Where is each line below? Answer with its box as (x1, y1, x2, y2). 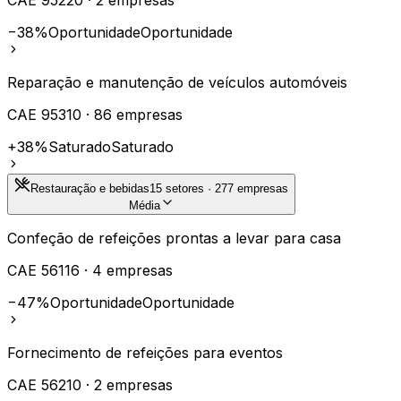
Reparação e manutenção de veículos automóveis (7, 73, 347, 91)
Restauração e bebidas (30, 181, 149, 195)
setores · (162, 181, 215, 195)
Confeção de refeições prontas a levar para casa (7, 228, 341, 247)
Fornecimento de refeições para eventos (7, 343, 283, 362)
